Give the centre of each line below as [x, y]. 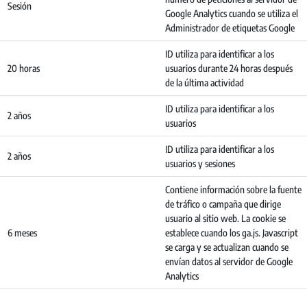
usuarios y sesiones [200, 163]
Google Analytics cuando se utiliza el [232, 13]
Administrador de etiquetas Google [230, 28]
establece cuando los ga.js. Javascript [232, 233]
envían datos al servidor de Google [229, 261]
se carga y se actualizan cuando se [227, 247]
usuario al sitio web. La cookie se [225, 218]
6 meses [22, 233]
